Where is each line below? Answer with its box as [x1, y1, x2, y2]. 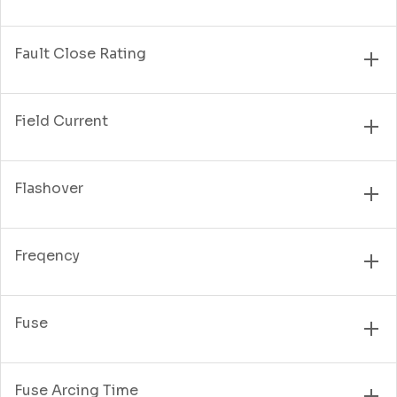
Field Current [14, 111, 108, 130]
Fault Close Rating [14, 43, 146, 63]
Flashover [14, 178, 83, 198]
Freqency [14, 245, 80, 265]
